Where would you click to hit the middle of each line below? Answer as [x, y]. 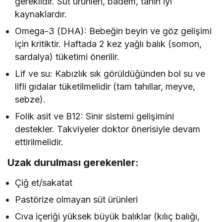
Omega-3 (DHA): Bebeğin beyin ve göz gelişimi [113, 31]
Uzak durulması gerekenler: [73, 163]
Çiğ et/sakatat [44, 183]
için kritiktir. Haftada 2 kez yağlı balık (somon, [109, 44]
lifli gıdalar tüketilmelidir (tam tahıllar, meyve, [105, 87]
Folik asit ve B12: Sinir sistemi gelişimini [95, 116]
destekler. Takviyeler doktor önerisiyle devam [108, 129]
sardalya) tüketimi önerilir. [67, 57]
